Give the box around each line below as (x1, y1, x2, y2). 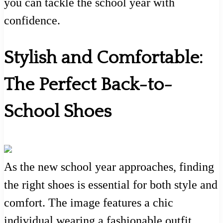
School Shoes (4, 101, 111, 121)
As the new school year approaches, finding (4, 160, 214, 173)
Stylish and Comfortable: (4, 47, 203, 68)
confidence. (4, 14, 60, 27)
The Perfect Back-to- (4, 74, 172, 95)
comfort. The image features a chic (4, 196, 173, 209)
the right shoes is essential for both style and (4, 178, 218, 191)
